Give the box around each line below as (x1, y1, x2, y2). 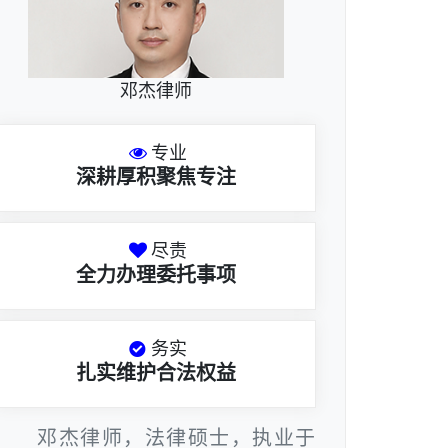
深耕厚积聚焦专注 (76, 165, 236, 190)
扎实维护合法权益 (76, 361, 236, 386)
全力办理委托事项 (76, 263, 236, 288)
